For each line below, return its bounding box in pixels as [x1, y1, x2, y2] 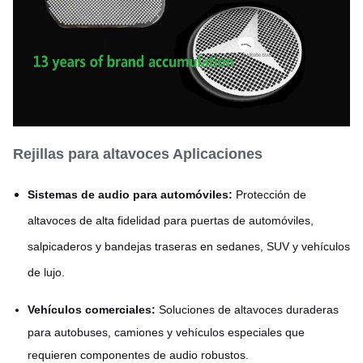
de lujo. [28, 266, 65, 280]
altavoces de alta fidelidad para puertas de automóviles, [28, 214, 314, 228]
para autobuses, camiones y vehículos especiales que [28, 326, 305, 340]
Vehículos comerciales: [28, 303, 156, 317]
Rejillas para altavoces [13, 146, 173, 163]
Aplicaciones [173, 146, 263, 163]
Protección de [233, 188, 306, 202]
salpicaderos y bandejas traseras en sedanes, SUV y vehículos [28, 240, 350, 254]
